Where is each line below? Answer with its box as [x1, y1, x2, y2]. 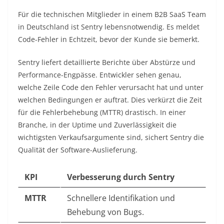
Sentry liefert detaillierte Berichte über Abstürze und [18, 57, 195, 67]
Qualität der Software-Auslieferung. [18, 145, 137, 155]
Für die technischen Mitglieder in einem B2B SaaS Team [18, 9, 206, 19]
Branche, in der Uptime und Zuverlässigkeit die [18, 120, 176, 130]
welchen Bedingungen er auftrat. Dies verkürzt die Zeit [18, 95, 202, 105]
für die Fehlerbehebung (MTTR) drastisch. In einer [18, 107, 186, 117]
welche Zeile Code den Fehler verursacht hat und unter [18, 82, 203, 92]
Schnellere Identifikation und [67, 192, 175, 204]
